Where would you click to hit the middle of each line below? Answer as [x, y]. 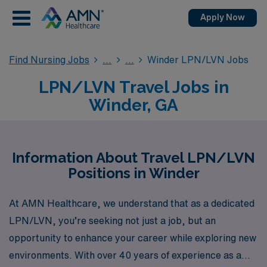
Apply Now [223, 17]
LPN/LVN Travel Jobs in [133, 87]
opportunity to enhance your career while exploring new [133, 237]
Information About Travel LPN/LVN [133, 158]
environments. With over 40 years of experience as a [125, 255]
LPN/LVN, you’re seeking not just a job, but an [112, 220]
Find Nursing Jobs [49, 60]
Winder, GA [133, 105]
